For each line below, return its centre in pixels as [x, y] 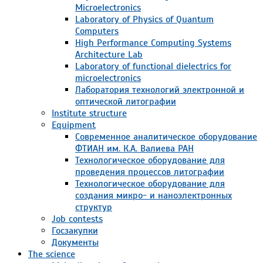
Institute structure [89, 113]
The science [52, 254]
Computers [97, 31]
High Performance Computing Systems [153, 43]
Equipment [74, 125]
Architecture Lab [109, 54]
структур [94, 207]
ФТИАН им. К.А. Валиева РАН [134, 148]
